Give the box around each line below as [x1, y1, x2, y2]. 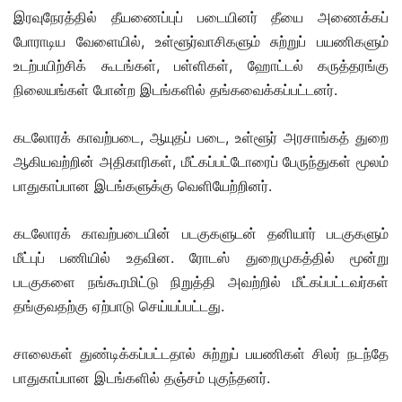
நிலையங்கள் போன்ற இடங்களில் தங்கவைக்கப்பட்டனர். [13, 80, 337, 99]
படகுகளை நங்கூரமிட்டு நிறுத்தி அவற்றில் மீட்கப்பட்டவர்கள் [13, 272, 389, 291]
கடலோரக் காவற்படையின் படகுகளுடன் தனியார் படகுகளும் [13, 223, 389, 242]
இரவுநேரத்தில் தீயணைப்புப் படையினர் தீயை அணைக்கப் [13, 7, 389, 26]
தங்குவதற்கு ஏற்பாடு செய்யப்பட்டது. [13, 296, 224, 315]
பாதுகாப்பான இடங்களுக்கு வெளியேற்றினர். [13, 176, 272, 195]
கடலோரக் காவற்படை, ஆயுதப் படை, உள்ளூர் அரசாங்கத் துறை [13, 127, 389, 146]
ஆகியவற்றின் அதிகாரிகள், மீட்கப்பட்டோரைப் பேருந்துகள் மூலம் [13, 152, 389, 170]
